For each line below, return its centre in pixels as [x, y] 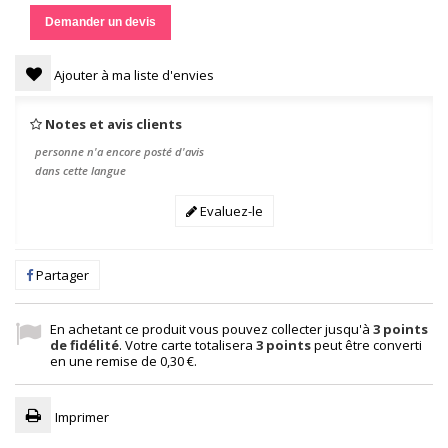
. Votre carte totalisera [187, 345]
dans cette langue [80, 170]
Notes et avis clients [113, 124]
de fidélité [84, 345]
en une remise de [105, 361]
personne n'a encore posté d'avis [119, 151]
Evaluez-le [229, 211]
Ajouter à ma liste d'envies [132, 75]
